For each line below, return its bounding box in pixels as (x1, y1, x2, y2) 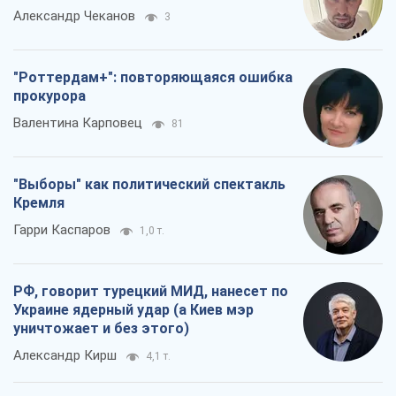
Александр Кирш (13, 346, 117, 363)
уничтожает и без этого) (13, 319, 189, 337)
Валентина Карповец (13, 114, 142, 131)
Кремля (13, 194, 65, 211)
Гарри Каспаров (13, 221, 110, 238)
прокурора (13, 87, 86, 104)
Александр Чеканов (13, 7, 135, 24)
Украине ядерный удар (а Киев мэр (13, 301, 254, 318)
